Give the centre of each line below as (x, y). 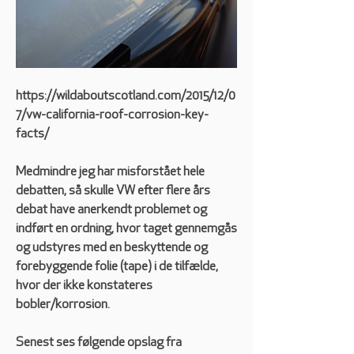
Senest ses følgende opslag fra (99, 343)
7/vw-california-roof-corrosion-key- (112, 116)
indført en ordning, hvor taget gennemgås (126, 230)
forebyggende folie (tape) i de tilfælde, (117, 267)
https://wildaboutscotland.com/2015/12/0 (126, 97)
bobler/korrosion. (65, 305)
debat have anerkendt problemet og (111, 211)
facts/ (35, 135)
